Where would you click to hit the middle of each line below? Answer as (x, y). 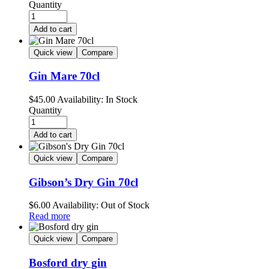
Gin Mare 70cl (64, 76)
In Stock (120, 99)
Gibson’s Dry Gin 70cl (83, 182)
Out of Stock (124, 205)
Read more (50, 216)
